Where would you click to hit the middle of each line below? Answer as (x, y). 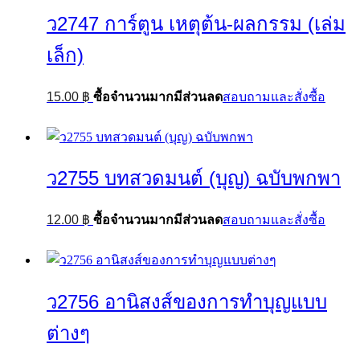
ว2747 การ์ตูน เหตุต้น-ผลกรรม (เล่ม (196, 23)
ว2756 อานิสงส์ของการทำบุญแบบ (187, 302)
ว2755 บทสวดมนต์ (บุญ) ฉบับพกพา (194, 178)
